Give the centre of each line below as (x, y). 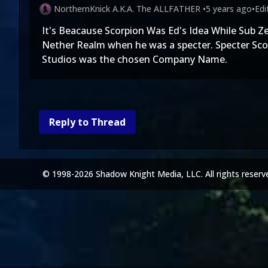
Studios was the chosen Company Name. (135, 59)
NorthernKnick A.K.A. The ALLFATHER (127, 9)
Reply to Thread (87, 122)
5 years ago (229, 9)
